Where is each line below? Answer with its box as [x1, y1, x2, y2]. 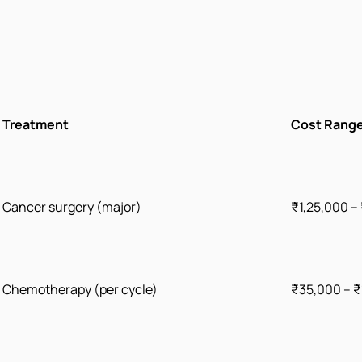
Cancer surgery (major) [2, 198, 141, 217]
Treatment [2, 116, 69, 134]
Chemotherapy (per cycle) [2, 280, 158, 299]
